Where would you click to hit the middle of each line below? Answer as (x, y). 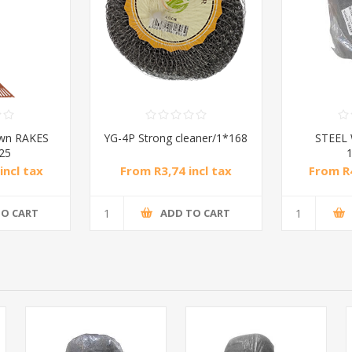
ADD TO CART (196, 213)
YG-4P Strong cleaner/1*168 (176, 137)
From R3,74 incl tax (176, 170)
